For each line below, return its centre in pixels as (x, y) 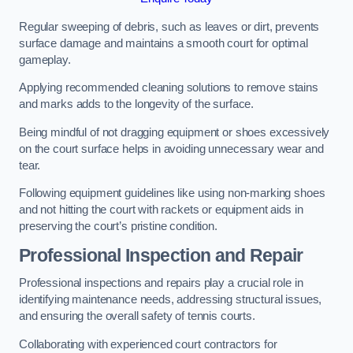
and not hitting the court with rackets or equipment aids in (161, 210)
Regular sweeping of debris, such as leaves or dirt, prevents (169, 26)
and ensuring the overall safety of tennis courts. (139, 316)
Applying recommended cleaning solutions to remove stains (169, 88)
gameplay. (46, 59)
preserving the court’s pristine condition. (118, 227)
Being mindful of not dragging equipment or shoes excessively (175, 132)
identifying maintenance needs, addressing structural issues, (171, 300)
